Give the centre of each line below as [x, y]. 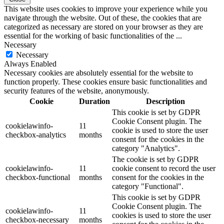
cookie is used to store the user [160, 130]
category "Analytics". [146, 148]
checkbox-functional [38, 177]
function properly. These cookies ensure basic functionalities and [105, 82]
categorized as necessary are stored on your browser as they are [103, 27]
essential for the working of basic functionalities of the [90, 36]
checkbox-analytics [36, 135]
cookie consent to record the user [164, 168]
